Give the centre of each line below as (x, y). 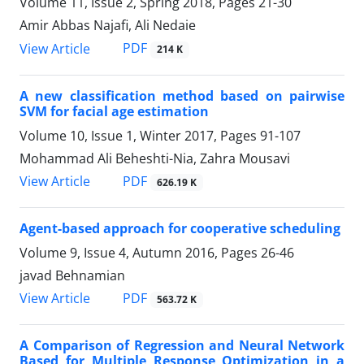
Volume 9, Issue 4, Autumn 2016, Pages (140, 252)
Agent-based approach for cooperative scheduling (180, 228)
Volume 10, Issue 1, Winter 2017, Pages (140, 135)
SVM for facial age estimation (114, 111)
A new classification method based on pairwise (182, 95)
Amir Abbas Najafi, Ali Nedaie (108, 26)
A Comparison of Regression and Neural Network (182, 346)
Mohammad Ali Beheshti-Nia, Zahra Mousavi (155, 158)
